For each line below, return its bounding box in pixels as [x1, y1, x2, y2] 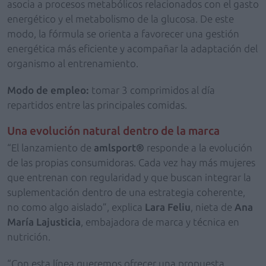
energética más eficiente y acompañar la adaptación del [7, 43, 258, 54]
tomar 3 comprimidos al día [89, 84, 215, 96]
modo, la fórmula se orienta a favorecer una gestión [7, 28, 239, 39]
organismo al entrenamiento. [7, 58, 138, 69]
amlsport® [94, 142, 144, 153]
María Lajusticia [7, 216, 81, 227]
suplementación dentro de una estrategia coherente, [7, 186, 245, 198]
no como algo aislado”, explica [7, 201, 145, 213]
